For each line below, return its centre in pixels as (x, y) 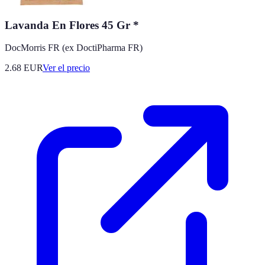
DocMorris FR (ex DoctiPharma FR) (74, 48)
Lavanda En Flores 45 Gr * (72, 25)
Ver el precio (66, 68)
